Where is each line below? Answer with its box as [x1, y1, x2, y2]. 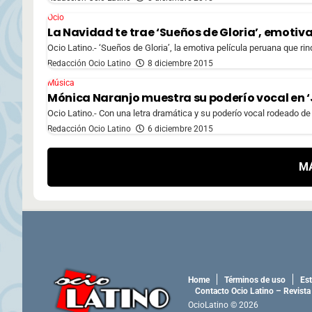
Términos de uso [224, 275, 286, 286]
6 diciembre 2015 [148, 123, 213, 134]
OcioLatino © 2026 [188, 300, 258, 311]
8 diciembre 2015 [148, 58, 213, 68]
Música [47, 77, 75, 88]
